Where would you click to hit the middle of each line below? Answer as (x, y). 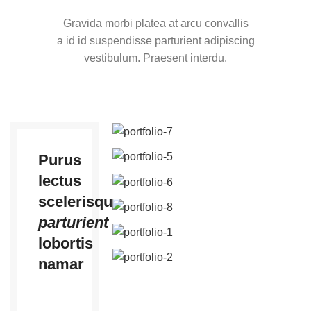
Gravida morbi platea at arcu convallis (155, 23)
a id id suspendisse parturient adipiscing (155, 40)
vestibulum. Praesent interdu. (155, 58)
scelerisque (79, 201)
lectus (60, 180)
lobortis (66, 243)
